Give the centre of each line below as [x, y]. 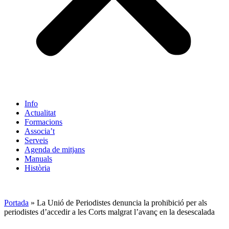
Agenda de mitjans [55, 150]
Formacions [43, 122]
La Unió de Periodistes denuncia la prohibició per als [122, 203]
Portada [16, 203]
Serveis [36, 140]
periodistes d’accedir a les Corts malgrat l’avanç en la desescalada [109, 212]
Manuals [38, 159]
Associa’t [40, 131]
